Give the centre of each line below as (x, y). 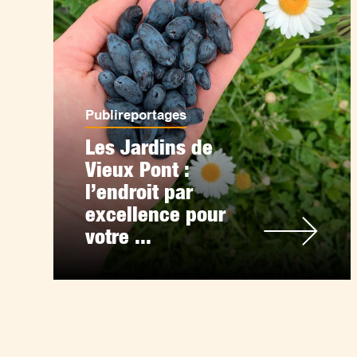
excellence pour (156, 214)
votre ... (119, 236)
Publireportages (136, 115)
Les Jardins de (149, 147)
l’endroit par (139, 192)
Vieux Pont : (137, 169)
